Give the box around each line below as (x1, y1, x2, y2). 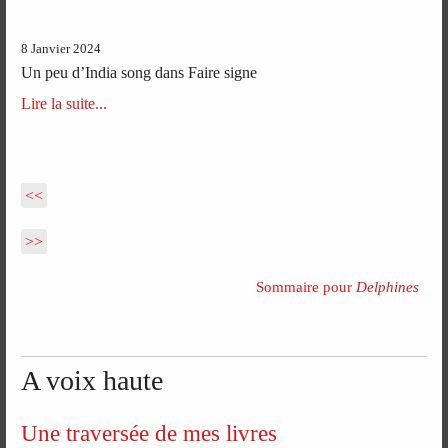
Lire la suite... (21, 94, 108, 112)
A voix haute (21, 365, 164, 397)
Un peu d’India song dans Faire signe (21, 63, 258, 81)
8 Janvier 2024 (21, 41, 102, 56)
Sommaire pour (255, 279, 356, 296)
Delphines (355, 279, 419, 296)
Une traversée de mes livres (21, 419, 278, 446)
